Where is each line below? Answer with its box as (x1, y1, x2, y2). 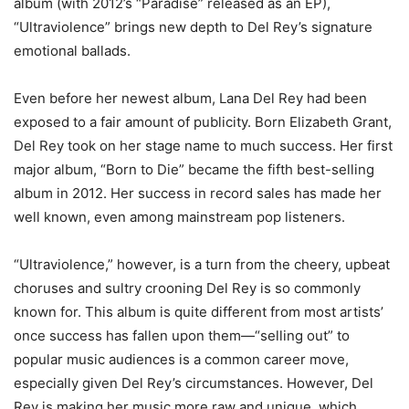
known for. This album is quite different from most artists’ (14, 303, 383, 321)
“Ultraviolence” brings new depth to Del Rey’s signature (14, 18, 372, 37)
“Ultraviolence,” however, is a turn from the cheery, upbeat (14, 256, 390, 274)
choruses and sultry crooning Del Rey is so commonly (14, 279, 361, 298)
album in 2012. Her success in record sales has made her (14, 184, 382, 203)
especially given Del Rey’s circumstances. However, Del (14, 374, 373, 393)
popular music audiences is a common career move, (14, 351, 349, 369)
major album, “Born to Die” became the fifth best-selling (14, 161, 374, 179)
